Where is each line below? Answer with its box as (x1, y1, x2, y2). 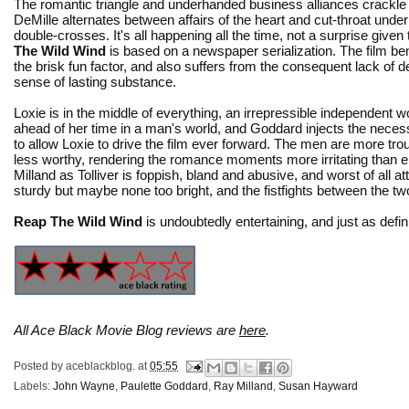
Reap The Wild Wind (14, 213, 142, 229)
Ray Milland (214, 379, 273, 393)
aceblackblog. (66, 359, 135, 372)
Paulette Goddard (121, 379, 208, 393)
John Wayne (53, 379, 115, 393)
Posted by (14, 359, 66, 372)
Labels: (14, 379, 53, 393)
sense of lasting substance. (14, 73, 176, 89)
